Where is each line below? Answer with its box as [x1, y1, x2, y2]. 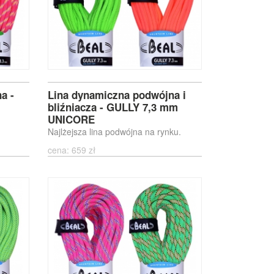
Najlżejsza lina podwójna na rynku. [48, 125, 182, 138]
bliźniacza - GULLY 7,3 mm [48, 100, 179, 114]
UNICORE [48, 112, 95, 127]
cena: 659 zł [48, 144, 101, 156]
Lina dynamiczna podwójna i [48, 87, 187, 102]
